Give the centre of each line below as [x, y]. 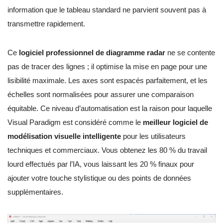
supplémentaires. [35, 192]
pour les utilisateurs [153, 136]
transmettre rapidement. [46, 23]
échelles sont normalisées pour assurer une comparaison [101, 94]
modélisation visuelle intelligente [64, 136]
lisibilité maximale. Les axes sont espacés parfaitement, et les [108, 80]
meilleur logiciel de [175, 122]
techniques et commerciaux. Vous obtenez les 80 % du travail [107, 150]
